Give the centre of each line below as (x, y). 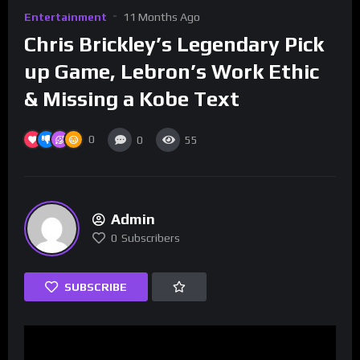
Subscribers (151, 238)
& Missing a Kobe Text (132, 99)
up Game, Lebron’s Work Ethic (172, 72)
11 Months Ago (162, 17)
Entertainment (65, 17)
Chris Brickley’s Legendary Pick (174, 45)
